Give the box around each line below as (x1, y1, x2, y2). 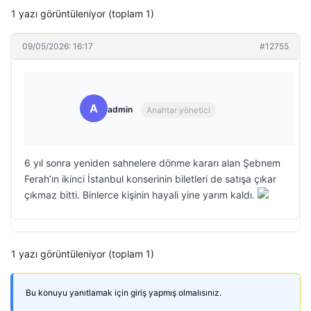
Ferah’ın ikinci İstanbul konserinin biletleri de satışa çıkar (24, 173, 276, 185)
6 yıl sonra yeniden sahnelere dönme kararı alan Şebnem (24, 157, 280, 169)
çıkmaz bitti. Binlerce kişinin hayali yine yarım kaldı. (24, 189, 258, 201)
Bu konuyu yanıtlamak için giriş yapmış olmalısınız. (26, 287, 221, 298)
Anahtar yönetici (146, 104, 210, 115)
